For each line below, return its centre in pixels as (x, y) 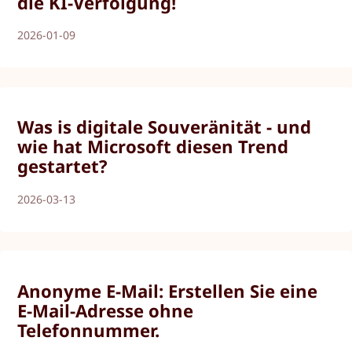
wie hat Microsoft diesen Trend (153, 147)
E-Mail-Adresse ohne (106, 310)
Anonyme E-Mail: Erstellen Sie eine (168, 290)
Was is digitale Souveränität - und (165, 127)
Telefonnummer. (89, 330)
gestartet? (63, 166)
